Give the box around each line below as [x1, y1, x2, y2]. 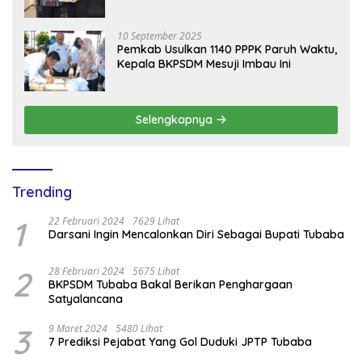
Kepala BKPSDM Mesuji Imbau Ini [117, 56, 291, 71]
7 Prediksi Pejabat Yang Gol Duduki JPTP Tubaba [48, 334, 312, 349]
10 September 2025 [117, 28, 202, 43]
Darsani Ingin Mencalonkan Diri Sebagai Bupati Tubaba [48, 226, 344, 242]
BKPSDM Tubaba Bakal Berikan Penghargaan [48, 276, 293, 292]
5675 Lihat [133, 263, 179, 278]
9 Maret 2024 [48, 321, 107, 335]
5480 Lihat [116, 321, 162, 335]
